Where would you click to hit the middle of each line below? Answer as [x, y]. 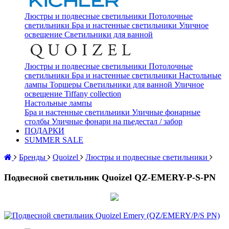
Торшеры [66, 85]
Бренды [32, 157]
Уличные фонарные [166, 112]
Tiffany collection [93, 94]
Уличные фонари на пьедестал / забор [117, 121]
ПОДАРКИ [44, 131]
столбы [37, 121]
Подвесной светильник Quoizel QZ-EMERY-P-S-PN [110, 177]
